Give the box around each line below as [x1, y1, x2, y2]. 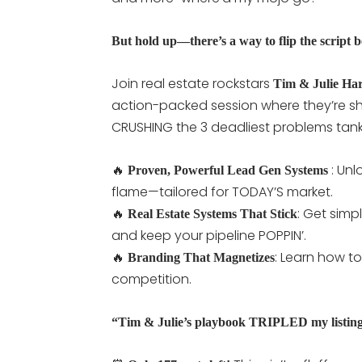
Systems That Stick [193, 206, 297, 221]
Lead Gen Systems [227, 162, 331, 177]
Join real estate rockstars [112, 74, 273, 93]
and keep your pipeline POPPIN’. [112, 225, 306, 245]
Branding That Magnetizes [128, 250, 275, 264]
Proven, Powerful [128, 162, 224, 177]
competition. [112, 269, 192, 288]
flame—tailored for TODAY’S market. [112, 182, 333, 201]
